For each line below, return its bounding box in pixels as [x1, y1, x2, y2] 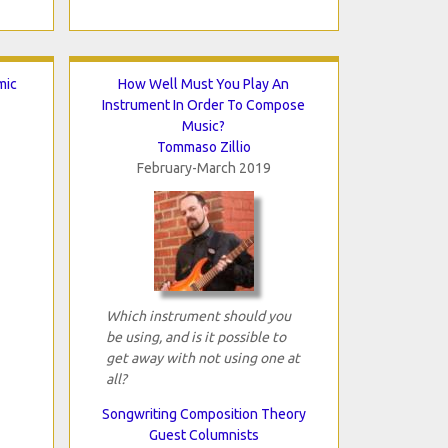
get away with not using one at [105, 349, 300, 366]
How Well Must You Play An [118, 75, 289, 92]
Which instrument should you [105, 307, 291, 324]
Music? [182, 117, 225, 134]
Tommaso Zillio [156, 138, 251, 155]
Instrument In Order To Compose [102, 96, 305, 113]
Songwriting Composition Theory [101, 405, 306, 422]
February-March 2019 [136, 159, 271, 176]
